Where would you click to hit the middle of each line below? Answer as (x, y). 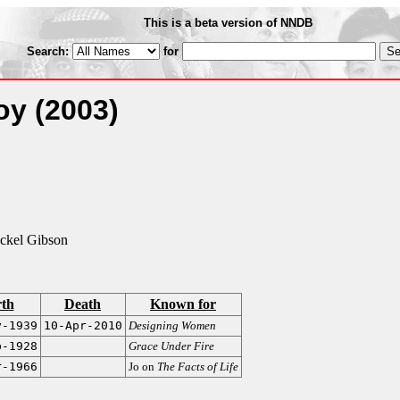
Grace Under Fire (171, 346)
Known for (183, 304)
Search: (49, 51)
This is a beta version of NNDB (228, 23)
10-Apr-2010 (83, 325)
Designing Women (172, 325)
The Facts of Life (197, 367)
